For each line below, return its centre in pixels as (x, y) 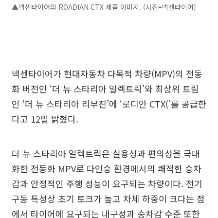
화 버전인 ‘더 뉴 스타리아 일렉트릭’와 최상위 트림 (105, 89)
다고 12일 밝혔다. (45, 119)
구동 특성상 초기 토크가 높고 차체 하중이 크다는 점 (108, 199)
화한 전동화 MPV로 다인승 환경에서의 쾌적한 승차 (107, 168)
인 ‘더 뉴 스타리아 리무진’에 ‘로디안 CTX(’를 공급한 (109, 104)
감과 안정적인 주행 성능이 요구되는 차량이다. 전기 (107, 183)
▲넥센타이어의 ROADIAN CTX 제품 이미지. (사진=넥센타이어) (104, 7)
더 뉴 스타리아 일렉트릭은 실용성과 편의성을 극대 (106, 153)
